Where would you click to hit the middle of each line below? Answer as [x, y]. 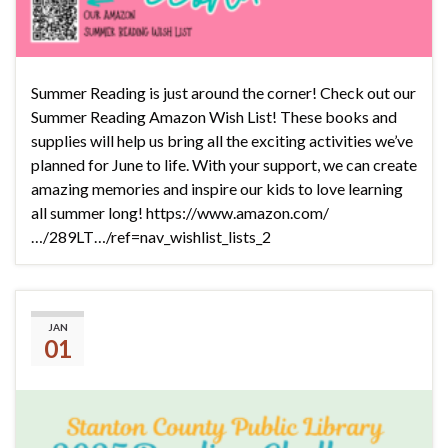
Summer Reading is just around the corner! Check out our [223, 93]
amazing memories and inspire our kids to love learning [217, 189]
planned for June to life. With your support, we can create [224, 165]
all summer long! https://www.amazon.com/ [180, 213]
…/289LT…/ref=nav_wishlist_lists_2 [151, 237]
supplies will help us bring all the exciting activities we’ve [222, 141]
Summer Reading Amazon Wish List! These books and [214, 117]
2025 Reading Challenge [225, 320]
